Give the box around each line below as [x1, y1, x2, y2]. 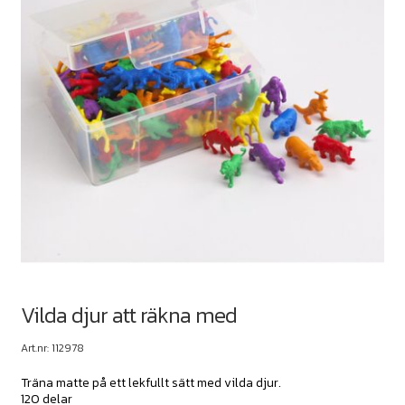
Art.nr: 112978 [20, 339, 84, 356]
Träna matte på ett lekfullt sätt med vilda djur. [20, 372, 281, 392]
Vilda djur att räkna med [20, 298, 237, 331]
